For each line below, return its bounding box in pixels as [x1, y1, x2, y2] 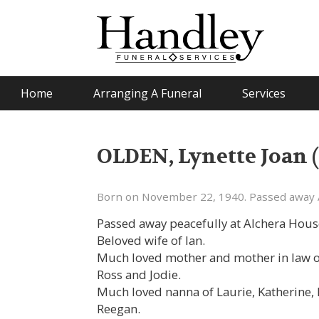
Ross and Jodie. [97, 266, 182, 283]
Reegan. [97, 300, 141, 317]
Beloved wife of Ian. [97, 231, 206, 249]
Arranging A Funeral [93, 85, 202, 101]
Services [241, 85, 286, 101]
